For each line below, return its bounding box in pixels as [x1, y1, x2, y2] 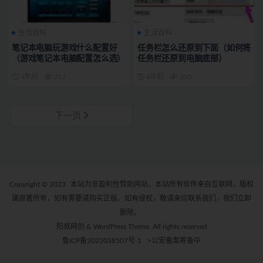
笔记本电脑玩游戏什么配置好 [12, 44, 117, 53]
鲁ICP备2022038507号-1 [62, 237, 141, 245]
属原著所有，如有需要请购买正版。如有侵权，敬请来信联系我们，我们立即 [12, 195, 251, 203]
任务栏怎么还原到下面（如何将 [137, 44, 251, 53]
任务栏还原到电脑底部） [137, 55, 227, 63]
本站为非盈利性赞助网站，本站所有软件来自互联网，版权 [70, 181, 254, 188]
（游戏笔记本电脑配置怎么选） [12, 55, 126, 63]
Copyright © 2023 [9, 181, 68, 188]
